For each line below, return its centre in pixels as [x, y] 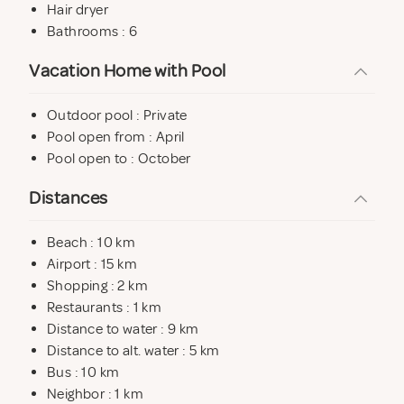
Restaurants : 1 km [105, 307]
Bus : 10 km [83, 372]
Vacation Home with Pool [128, 70]
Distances [69, 197]
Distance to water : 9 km [123, 329]
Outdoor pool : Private [117, 115]
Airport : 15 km [92, 264]
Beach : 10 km [92, 242]
